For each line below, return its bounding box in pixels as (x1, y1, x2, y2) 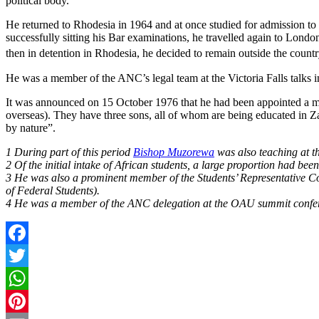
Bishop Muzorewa (133, 145, 214, 158)
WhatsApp (6, 294, 54, 307)
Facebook (6, 249, 50, 261)
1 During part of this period (6, 145, 133, 158)
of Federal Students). (6, 184, 100, 197)
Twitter (6, 271, 38, 284)
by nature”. (6, 121, 56, 134)
